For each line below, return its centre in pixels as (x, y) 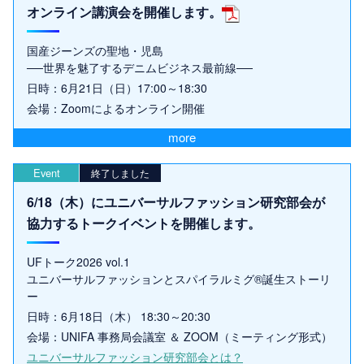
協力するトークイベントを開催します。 (144, 223)
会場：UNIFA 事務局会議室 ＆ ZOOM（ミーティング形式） (180, 337)
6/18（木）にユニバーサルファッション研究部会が (176, 202)
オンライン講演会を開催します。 (124, 12)
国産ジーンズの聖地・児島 (95, 51)
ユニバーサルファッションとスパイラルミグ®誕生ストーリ (179, 279)
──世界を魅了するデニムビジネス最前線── (140, 68)
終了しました (120, 173)
